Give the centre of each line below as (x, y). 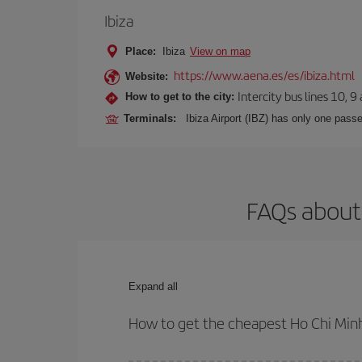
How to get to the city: (180, 96)
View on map (220, 51)
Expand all (153, 286)
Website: (147, 76)
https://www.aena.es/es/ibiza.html (264, 75)
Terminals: (153, 118)
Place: (141, 51)
